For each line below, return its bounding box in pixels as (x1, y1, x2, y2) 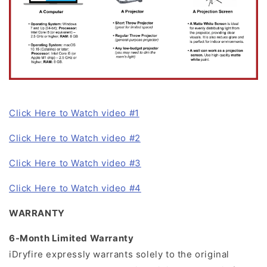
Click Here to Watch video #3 (9, 157, 141, 169)
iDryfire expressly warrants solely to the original (9, 249, 230, 260)
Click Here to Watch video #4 (9, 182, 141, 194)
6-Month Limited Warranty (9, 232, 134, 244)
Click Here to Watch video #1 (9, 107, 139, 119)
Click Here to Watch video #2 (9, 132, 141, 144)
